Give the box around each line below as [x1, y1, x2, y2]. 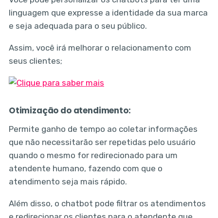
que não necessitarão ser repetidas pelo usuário [8, 137, 196, 147]
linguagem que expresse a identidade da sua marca [8, 8, 208, 18]
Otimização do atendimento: [8, 105, 131, 116]
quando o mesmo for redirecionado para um [8, 150, 178, 160]
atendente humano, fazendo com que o [8, 163, 163, 173]
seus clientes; [8, 56, 62, 66]
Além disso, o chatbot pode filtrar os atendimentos [8, 198, 206, 208]
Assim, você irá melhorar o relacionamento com [8, 43, 191, 53]
